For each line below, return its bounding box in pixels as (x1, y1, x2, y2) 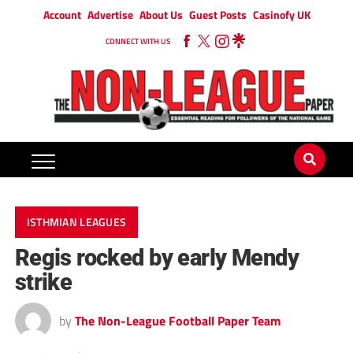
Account (43, 6, 81, 23)
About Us (139, 6, 183, 23)
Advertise (87, 6, 133, 23)
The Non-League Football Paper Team (74, 311, 281, 331)
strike (14, 269, 72, 296)
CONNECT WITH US (106, 35, 170, 47)
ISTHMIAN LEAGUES (26, 214, 127, 232)
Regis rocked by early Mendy (14, 244, 299, 272)
